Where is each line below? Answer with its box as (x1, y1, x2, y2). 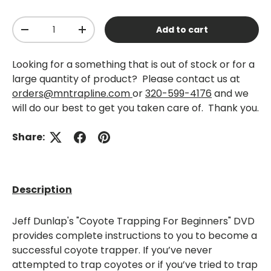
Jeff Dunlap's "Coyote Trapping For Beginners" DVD (12, 214, 255, 229)
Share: (12, 129, 45, 144)
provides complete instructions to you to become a (12, 229, 257, 243)
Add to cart (155, 23, 208, 36)
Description (12, 183, 72, 197)
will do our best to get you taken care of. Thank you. (12, 100, 259, 115)
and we (212, 86, 249, 100)
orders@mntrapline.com (12, 86, 132, 100)
